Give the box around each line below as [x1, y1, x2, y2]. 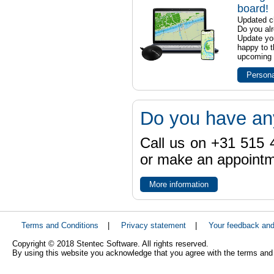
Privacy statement [121, 221, 186, 231]
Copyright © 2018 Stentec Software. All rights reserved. [12, 239, 209, 249]
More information [149, 180, 209, 189]
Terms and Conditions [21, 221, 98, 231]
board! [237, 2, 268, 15]
